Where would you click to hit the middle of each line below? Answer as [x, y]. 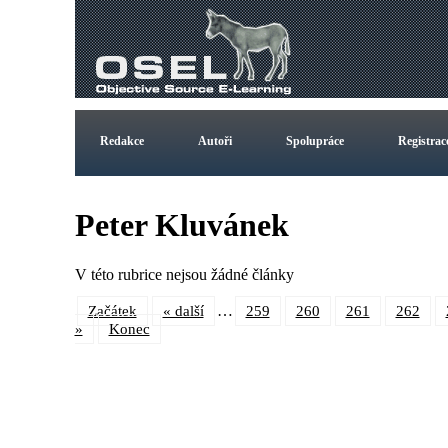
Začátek [112, 310]
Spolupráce [314, 141]
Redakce [121, 141]
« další [183, 310]
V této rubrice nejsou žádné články [184, 274]
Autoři [214, 141]
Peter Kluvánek [181, 225]
